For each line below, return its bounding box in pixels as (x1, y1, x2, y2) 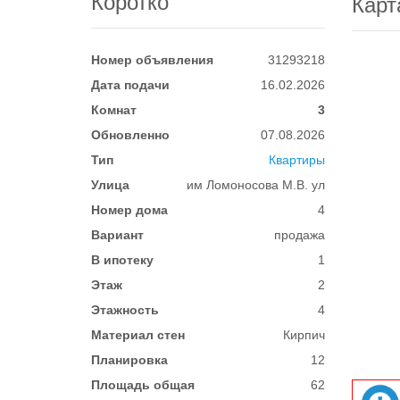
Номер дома (91, 203, 168, 217)
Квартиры (269, 153, 326, 167)
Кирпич (283, 328, 326, 342)
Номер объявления (91, 53, 213, 67)
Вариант (91, 228, 144, 242)
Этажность (91, 303, 159, 317)
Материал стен (91, 328, 185, 342)
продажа (274, 228, 326, 242)
